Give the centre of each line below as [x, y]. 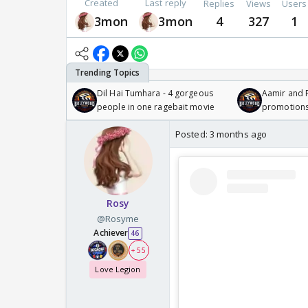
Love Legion [118, 269]
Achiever [111, 233]
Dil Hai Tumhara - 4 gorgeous [155, 93]
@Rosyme [118, 219]
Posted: [192, 134]
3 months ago [238, 134]
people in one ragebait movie [156, 107]
